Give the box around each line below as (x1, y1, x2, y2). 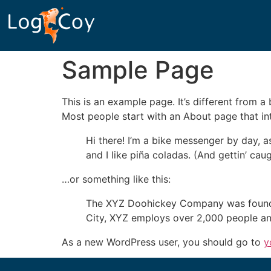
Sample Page (62, 55, 214, 85)
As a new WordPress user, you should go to (62, 236, 264, 248)
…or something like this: (62, 173, 171, 185)
